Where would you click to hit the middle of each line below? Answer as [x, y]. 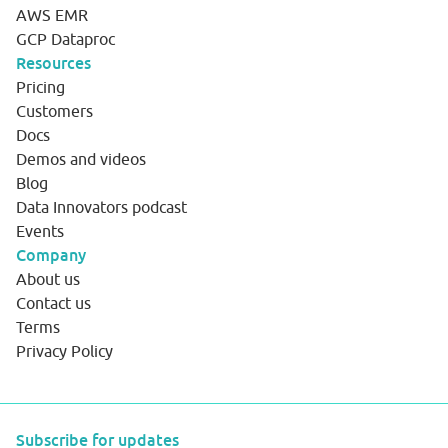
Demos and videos [81, 159]
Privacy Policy [64, 351]
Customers [54, 111]
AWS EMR [52, 15]
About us [48, 279]
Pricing [40, 87]
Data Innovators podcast [101, 207]
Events [40, 231]
